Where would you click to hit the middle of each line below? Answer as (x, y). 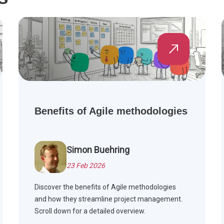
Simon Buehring (98, 150)
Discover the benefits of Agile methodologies (105, 187)
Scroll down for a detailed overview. (90, 211)
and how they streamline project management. (109, 199)
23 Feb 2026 (86, 166)
